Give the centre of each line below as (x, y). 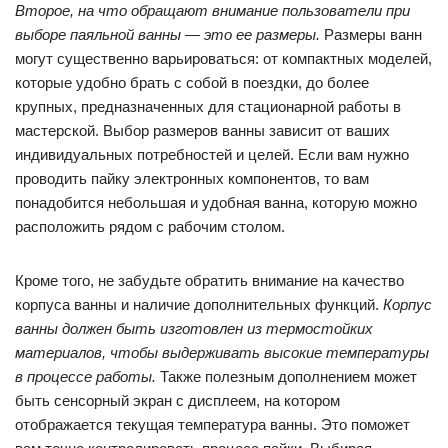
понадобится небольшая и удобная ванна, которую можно (216, 202)
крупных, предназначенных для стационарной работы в (208, 106)
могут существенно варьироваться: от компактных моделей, (223, 58)
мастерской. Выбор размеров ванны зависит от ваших (202, 130)
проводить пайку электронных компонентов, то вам (192, 178)
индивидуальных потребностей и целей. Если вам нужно (212, 154)
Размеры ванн (371, 34)
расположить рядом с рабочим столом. (150, 226)
